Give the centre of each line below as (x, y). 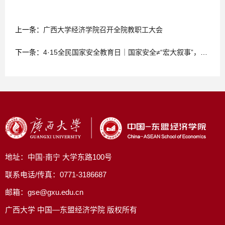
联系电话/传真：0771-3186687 (56, 175)
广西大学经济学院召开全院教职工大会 (103, 30)
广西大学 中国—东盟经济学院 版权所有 (71, 210)
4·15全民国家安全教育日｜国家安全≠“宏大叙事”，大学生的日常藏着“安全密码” (122, 52)
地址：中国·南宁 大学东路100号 (59, 157)
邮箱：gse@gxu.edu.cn (44, 193)
